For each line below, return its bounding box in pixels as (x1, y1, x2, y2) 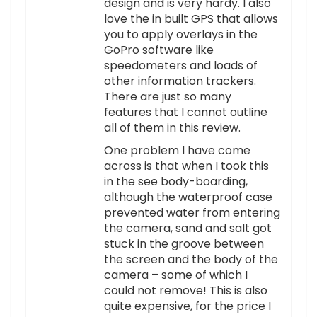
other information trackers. (104, 73, 256, 90)
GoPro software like (104, 42, 214, 59)
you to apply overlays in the (104, 26, 258, 43)
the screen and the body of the (104, 251, 278, 268)
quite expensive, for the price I (104, 298, 271, 315)
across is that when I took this (104, 158, 269, 175)
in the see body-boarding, (104, 173, 248, 190)
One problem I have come (104, 142, 250, 159)
